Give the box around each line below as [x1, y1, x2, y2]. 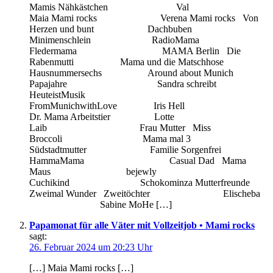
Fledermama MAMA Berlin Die [29, 45, 241, 56]
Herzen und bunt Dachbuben [29, 23, 236, 34]
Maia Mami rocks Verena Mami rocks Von [29, 12, 258, 23]
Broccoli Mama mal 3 [29, 133, 247, 144]
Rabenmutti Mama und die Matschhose [29, 56, 238, 67]
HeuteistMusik [29, 89, 149, 100]
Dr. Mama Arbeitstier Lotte [29, 111, 174, 122]
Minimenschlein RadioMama [29, 34, 268, 45]
